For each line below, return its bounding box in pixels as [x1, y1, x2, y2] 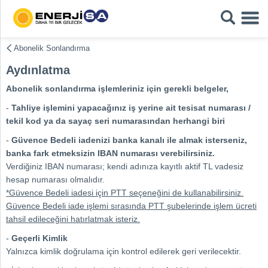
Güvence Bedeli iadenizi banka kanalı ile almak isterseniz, [11, 135, 247, 145]
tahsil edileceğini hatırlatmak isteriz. [6, 214, 140, 224]
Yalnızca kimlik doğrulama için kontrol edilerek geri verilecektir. [6, 246, 241, 256]
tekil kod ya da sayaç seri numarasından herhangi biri [6, 116, 225, 126]
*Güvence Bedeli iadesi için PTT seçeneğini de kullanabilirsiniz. [6, 188, 243, 197]
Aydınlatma [6, 63, 70, 77]
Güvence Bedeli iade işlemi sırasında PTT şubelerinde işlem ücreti [6, 201, 257, 211]
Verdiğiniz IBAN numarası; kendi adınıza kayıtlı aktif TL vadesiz [6, 162, 243, 171]
